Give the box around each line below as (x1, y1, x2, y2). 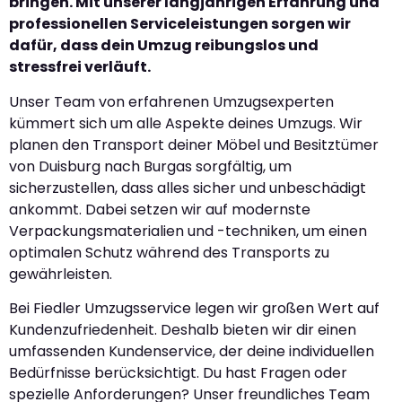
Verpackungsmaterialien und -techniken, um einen (9, 220, 367, 241)
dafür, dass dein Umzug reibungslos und (9, 35, 319, 57)
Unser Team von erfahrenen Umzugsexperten (9, 91, 334, 112)
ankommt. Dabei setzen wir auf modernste (9, 198, 310, 220)
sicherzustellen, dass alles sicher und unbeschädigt (9, 177, 366, 198)
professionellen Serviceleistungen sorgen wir (9, 13, 351, 35)
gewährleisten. (9, 263, 112, 284)
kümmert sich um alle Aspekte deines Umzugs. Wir (9, 112, 363, 134)
